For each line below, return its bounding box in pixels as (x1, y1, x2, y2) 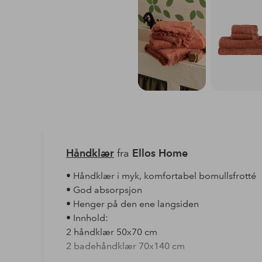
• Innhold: (65, 212, 108, 223)
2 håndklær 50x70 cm (65, 226, 157, 237)
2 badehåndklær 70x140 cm (65, 240, 185, 251)
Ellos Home (132, 146, 188, 159)
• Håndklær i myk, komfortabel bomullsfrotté (65, 170, 256, 181)
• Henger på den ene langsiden (65, 198, 199, 209)
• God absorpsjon (65, 184, 142, 195)
